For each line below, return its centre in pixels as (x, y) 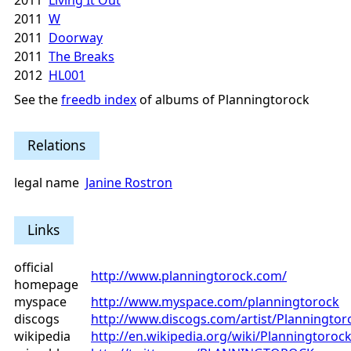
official (34, 268)
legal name (47, 183)
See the (38, 100)
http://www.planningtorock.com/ (189, 276)
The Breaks (81, 57)
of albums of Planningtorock (223, 100)
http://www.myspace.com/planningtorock (215, 302)
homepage (46, 285)
